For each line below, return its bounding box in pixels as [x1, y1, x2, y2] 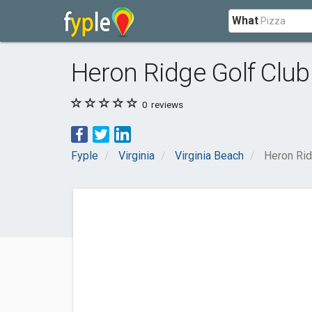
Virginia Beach [175, 149, 244, 162]
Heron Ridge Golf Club [71, 58, 310, 88]
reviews [149, 99, 183, 110]
